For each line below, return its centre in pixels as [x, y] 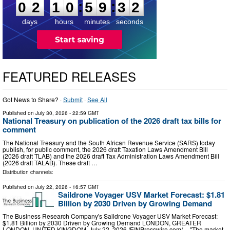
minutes [97, 22]
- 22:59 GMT [83, 113]
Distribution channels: [28, 172]
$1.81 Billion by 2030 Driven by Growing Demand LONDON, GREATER [102, 223]
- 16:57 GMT [83, 187]
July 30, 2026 [52, 113]
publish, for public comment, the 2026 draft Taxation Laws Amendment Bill [105, 149]
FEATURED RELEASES [69, 76]
